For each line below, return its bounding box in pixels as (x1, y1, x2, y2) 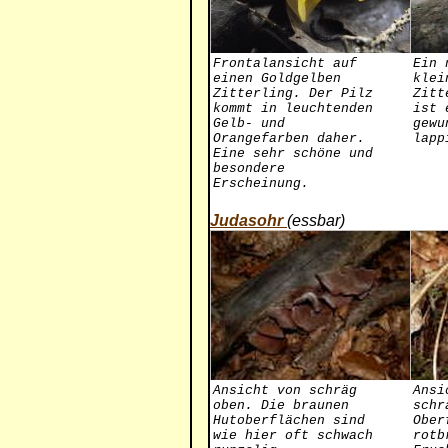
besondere (213, 161, 285, 176)
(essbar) (287, 212, 345, 229)
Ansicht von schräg (213, 383, 357, 398)
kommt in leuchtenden (213, 101, 373, 116)
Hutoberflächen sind (213, 413, 365, 428)
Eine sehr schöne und (213, 146, 373, 161)
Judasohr (210, 212, 283, 229)
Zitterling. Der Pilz (213, 86, 373, 101)
